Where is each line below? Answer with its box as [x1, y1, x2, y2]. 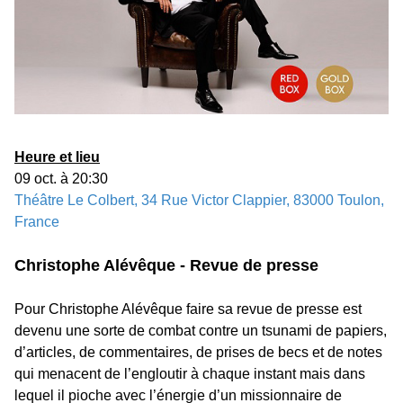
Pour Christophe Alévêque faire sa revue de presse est [14, 301, 362, 317]
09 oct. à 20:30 [14, 171, 108, 186]
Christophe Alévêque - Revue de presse [14, 256, 318, 274]
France [14, 214, 59, 229]
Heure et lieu [14, 149, 100, 165]
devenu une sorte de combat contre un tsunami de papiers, [14, 323, 387, 338]
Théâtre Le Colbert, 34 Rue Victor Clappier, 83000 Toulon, [14, 193, 384, 208]
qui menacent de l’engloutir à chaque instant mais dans [14, 366, 365, 381]
